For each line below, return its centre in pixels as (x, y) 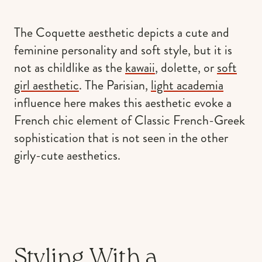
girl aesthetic (46, 85)
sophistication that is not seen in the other (121, 137)
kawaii (140, 67)
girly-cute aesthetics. (67, 155)
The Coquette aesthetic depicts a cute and (122, 32)
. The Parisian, (115, 85)
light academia (187, 85)
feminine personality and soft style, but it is (123, 50)
